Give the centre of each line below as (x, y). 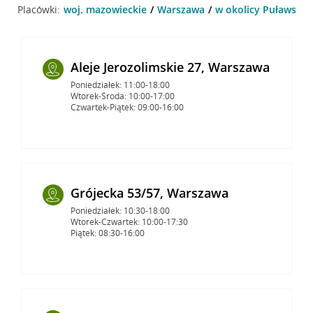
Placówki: (38, 9)
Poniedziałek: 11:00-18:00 (120, 85)
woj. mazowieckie (105, 9)
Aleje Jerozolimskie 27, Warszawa (170, 67)
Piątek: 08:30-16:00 (107, 233)
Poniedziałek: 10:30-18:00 (120, 210)
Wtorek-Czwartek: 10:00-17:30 (129, 221)
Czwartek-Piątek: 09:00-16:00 (127, 107)
